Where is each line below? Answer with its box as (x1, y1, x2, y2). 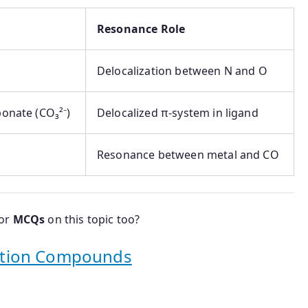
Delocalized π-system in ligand (97, 105, 258, 121)
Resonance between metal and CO (97, 147, 279, 163)
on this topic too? (45, 212, 140, 228)
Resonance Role (97, 21, 186, 37)
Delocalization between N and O (97, 63, 267, 79)
